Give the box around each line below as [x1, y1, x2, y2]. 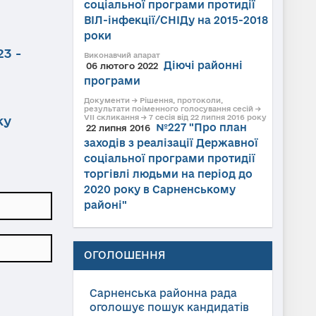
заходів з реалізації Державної [83, 137, 258, 149]
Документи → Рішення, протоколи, [83, 96, 223, 104]
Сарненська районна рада [89, 287, 237, 299]
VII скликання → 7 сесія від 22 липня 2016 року [83, 113, 267, 121]
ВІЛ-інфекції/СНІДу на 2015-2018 [83, 14, 268, 26]
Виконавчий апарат [83, 51, 160, 59]
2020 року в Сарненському [83, 183, 236, 195]
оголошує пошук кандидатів [89, 301, 249, 313]
